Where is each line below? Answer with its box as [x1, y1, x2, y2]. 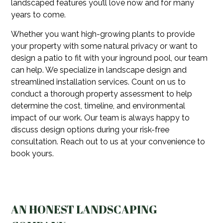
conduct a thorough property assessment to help [11, 89, 193, 99]
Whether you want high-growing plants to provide [11, 29, 195, 39]
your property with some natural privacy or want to [11, 41, 198, 51]
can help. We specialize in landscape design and [11, 65, 187, 75]
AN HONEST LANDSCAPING [11, 202, 158, 218]
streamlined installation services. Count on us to [11, 77, 186, 87]
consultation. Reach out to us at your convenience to [11, 136, 206, 146]
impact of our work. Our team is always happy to [11, 112, 190, 122]
